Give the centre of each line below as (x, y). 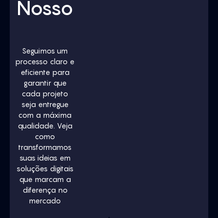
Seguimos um (45, 51)
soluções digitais (45, 168)
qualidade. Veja (45, 126)
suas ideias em (45, 158)
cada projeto (45, 93)
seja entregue (45, 104)
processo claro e (45, 61)
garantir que (45, 83)
